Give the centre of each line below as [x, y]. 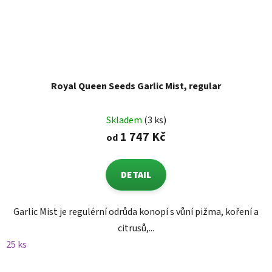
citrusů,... [136, 229]
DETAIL [136, 175]
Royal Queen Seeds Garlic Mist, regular [136, 87]
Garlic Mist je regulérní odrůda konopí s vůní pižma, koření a [136, 212]
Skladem [125, 121]
